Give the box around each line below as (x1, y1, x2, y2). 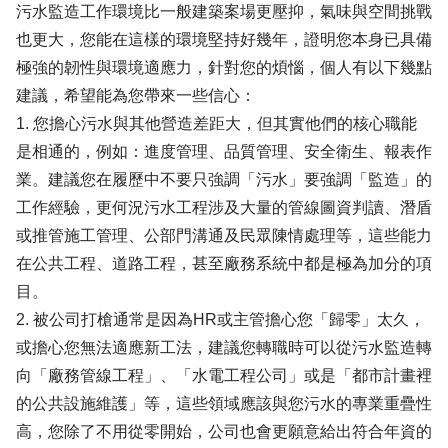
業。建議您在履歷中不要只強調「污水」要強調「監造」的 (16, 171, 432, 188)
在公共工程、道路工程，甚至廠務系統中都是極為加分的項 (16, 255, 432, 272)
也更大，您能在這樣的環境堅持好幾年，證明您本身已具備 (16, 31, 432, 48)
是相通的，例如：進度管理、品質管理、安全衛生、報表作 (16, 143, 432, 160)
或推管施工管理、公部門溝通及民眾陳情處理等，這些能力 (16, 227, 432, 244)
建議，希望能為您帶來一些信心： (16, 87, 256, 104)
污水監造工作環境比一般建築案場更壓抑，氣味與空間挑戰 (16, 3, 432, 20)
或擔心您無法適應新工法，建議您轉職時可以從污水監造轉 (16, 339, 432, 356)
